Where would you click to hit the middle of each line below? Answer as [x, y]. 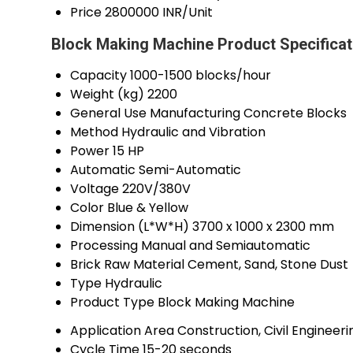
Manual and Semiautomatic [226, 246]
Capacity [98, 76]
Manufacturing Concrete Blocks [248, 113]
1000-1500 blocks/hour [201, 76]
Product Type [112, 303]
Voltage [95, 189]
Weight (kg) [107, 95]
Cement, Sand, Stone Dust [268, 265]
